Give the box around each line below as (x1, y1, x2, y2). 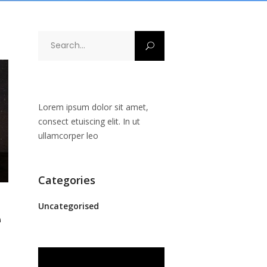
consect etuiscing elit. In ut (38, 116, 140, 127)
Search (37, 32, 64, 43)
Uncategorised (38, 200, 99, 212)
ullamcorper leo (38, 130, 98, 141)
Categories (38, 173, 95, 187)
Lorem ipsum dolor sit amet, (38, 101, 148, 113)
